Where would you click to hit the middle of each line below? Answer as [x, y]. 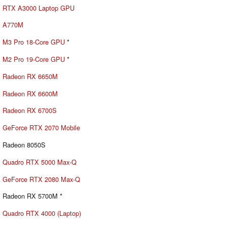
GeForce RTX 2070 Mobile [41, 128]
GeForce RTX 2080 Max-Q [41, 179]
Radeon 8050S [24, 145]
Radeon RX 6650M [30, 76]
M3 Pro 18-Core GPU [34, 42]
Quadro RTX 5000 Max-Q [40, 162]
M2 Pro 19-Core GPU [34, 59]
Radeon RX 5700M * [32, 196]
